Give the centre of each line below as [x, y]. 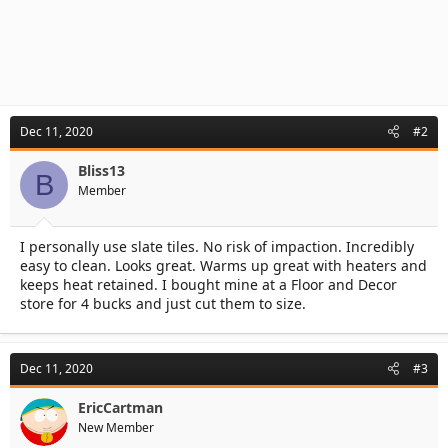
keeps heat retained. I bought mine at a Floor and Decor [208, 284]
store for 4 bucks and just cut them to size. [163, 303]
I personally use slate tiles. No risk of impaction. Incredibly [217, 246]
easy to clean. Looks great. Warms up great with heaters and [223, 265]
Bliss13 [101, 170]
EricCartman [120, 407]
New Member [116, 427]
